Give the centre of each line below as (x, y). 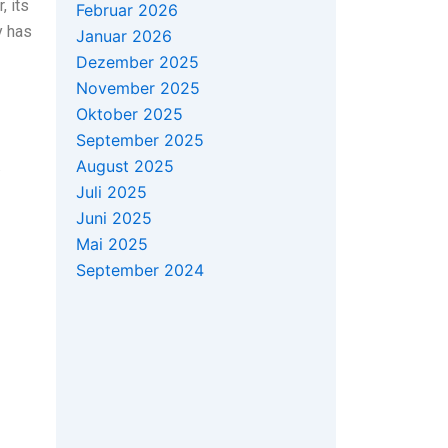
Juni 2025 (114, 218)
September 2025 (140, 140)
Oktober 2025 (129, 114)
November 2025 (138, 88)
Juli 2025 (111, 192)
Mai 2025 (112, 244)
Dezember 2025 (137, 62)
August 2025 (125, 166)
